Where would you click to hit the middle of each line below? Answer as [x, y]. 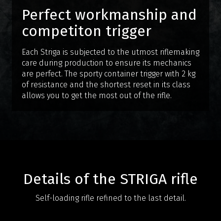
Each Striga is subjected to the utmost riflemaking [110, 52]
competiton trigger [87, 31]
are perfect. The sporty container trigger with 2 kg [109, 74]
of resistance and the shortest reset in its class [106, 84]
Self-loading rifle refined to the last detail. [110, 198]
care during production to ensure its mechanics [107, 63]
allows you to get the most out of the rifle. [97, 95]
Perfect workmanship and [109, 15]
